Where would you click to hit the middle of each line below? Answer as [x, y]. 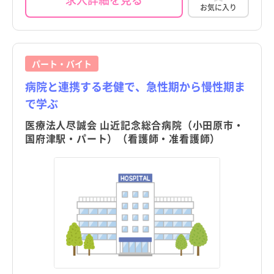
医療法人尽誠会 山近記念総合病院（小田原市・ [135, 125]
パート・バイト [62, 64]
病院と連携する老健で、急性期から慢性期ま [135, 87]
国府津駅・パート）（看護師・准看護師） [123, 139]
